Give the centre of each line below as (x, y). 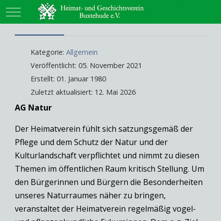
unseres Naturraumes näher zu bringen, (90, 196)
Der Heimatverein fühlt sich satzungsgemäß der (104, 129)
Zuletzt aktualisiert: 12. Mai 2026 (83, 92)
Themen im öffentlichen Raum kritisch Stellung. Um (110, 169)
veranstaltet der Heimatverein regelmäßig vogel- (105, 209)
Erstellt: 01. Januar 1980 (68, 79)
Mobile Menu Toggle (52, 11)
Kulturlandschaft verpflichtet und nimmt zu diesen (107, 156)
